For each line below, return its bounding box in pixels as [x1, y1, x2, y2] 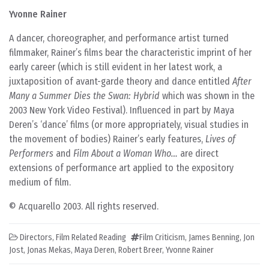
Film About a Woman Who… [73, 148, 178, 159]
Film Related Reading [56, 232, 126, 243]
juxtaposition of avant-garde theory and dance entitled [9, 76, 232, 87]
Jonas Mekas [27, 245, 71, 255]
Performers [9, 148, 53, 159]
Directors [20, 232, 52, 243]
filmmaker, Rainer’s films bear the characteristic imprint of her [9, 47, 252, 58]
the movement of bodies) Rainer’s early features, [9, 133, 205, 145]
